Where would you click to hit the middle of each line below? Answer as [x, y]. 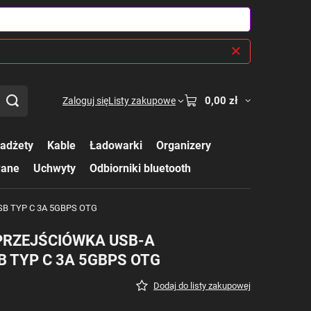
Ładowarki [116, 145]
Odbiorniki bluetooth [140, 168]
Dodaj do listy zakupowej [202, 286]
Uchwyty [54, 168]
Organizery [184, 145]
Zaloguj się [85, 101]
